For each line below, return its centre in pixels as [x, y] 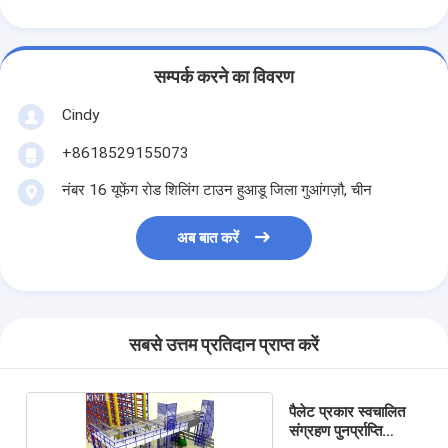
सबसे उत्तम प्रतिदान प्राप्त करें [224, 345]
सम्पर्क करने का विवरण [224, 77]
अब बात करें [208, 238]
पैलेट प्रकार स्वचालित [346, 411]
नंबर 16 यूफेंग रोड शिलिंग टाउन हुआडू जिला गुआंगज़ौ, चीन [216, 189]
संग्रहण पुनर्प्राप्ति [335, 430]
